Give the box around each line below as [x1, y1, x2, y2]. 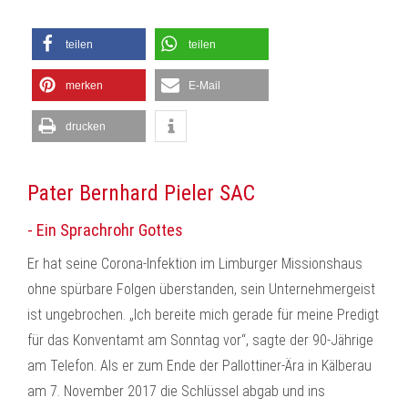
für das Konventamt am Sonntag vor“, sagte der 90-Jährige [27, 331, 373, 349]
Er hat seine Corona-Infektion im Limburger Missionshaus [27, 255, 362, 272]
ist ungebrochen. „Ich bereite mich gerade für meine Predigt [27, 306, 379, 323]
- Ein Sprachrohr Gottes [27, 220, 183, 240]
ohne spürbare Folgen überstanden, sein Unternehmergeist [27, 280, 375, 298]
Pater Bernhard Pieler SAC [27, 180, 255, 206]
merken [66, 79, 103, 92]
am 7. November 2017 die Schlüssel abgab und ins [27, 382, 325, 400]
